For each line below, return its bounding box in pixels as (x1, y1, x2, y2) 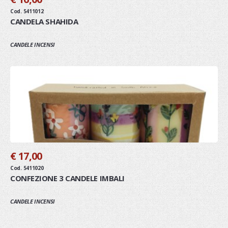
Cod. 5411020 (10, 164, 44, 172)
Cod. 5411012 (10, 7, 44, 15)
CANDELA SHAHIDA (10, 16, 78, 26)
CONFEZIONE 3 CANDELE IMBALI (10, 173, 125, 183)
